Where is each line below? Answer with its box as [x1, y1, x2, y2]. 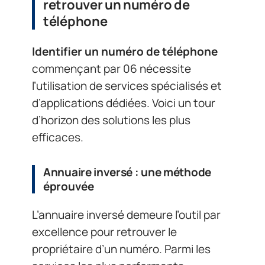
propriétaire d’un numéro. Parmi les [32, 241, 211, 257]
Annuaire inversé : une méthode [43, 164, 211, 180]
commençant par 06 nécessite [32, 60, 191, 76]
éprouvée [43, 178, 94, 194]
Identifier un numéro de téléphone [32, 43, 218, 59]
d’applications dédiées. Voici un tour [32, 95, 215, 111]
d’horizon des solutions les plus [32, 112, 190, 128]
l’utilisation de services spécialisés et [32, 77, 222, 93]
